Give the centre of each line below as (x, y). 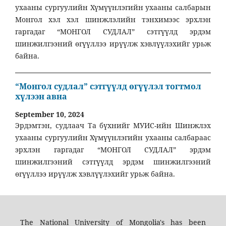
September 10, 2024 (50, 115)
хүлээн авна (41, 97)
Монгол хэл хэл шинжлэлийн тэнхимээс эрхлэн (113, 19)
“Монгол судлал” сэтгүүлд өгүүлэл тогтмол (108, 87)
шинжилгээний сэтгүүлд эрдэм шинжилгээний (113, 162)
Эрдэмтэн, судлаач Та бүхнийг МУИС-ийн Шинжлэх (113, 126)
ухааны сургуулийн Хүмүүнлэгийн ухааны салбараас (113, 138)
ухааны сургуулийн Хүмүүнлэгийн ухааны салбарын (113, 7)
